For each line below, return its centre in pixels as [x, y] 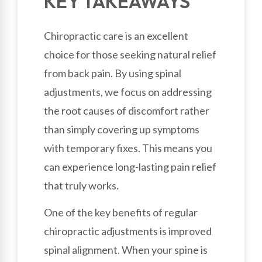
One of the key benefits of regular [121, 213]
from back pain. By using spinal [113, 73]
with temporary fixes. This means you [128, 148]
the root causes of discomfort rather [127, 110]
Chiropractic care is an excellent [116, 35]
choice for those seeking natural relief [130, 54]
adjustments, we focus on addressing [128, 92]
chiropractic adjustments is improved [128, 231]
